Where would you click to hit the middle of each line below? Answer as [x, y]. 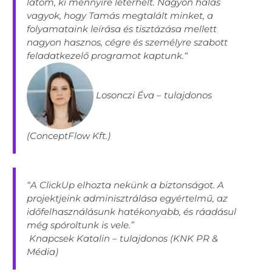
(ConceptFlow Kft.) [69, 136]
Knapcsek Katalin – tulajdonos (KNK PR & [123, 238]
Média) [43, 251]
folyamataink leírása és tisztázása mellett [122, 29]
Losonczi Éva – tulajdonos [153, 95]
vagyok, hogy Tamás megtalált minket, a [120, 16]
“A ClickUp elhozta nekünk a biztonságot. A [126, 185]
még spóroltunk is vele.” [81, 225]
